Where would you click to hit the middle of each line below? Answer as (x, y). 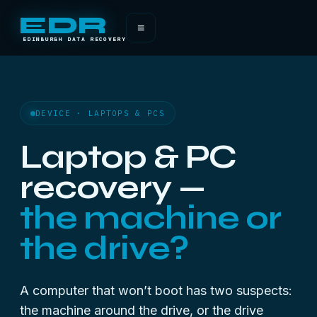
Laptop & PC (128, 157)
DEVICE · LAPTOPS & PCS (100, 113)
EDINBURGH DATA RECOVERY (75, 39)
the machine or (150, 218)
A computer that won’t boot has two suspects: (156, 290)
